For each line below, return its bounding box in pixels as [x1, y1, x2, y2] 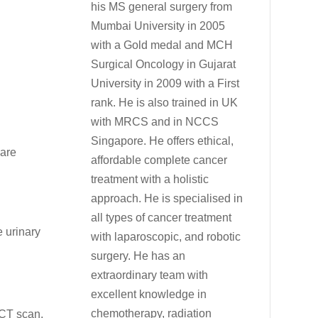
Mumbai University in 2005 [91, 20, 226, 33]
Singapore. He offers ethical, [91, 135, 234, 148]
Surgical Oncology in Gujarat [91, 58, 236, 71]
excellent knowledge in [91, 288, 207, 301]
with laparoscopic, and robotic [91, 231, 241, 243]
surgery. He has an [91, 250, 186, 263]
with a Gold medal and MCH [91, 39, 234, 52]
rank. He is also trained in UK [91, 97, 238, 109]
